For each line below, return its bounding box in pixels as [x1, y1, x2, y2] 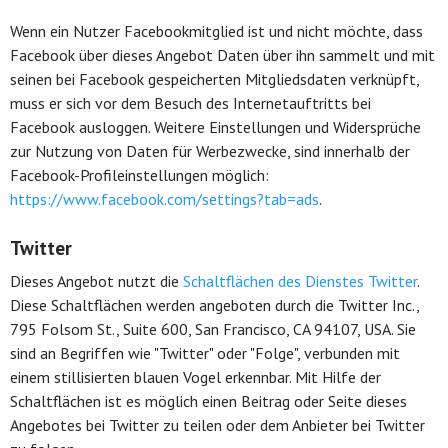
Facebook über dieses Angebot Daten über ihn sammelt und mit [10, 44, 435, 65]
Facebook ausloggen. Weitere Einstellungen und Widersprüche [10, 116, 421, 137]
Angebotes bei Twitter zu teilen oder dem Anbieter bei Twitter [10, 414, 425, 435]
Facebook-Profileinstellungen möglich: [10, 164, 269, 185]
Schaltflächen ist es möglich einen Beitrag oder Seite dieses [10, 390, 407, 411]
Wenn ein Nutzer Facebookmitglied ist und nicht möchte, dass [10, 20, 423, 41]
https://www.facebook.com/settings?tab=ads [10, 188, 319, 209]
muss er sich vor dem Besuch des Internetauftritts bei [10, 92, 371, 113]
